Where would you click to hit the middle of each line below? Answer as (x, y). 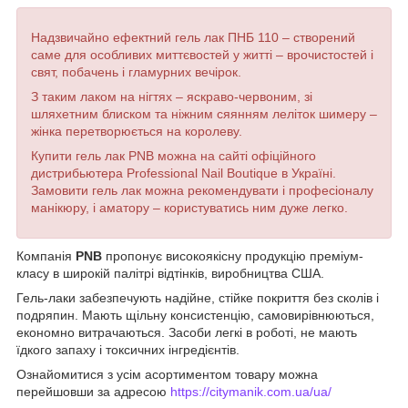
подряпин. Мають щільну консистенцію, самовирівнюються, (195, 315)
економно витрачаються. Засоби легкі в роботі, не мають (187, 332)
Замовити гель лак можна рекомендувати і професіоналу (202, 190)
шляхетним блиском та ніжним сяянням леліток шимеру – (204, 113)
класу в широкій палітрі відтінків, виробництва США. (170, 273)
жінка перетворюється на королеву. (137, 131)
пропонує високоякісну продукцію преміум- (233, 255)
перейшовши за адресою (93, 391)
